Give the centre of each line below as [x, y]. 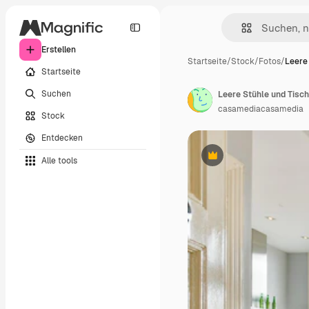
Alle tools [59, 160]
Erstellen [59, 50]
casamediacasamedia [261, 109]
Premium [229, 160]
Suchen [56, 93]
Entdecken [62, 138]
